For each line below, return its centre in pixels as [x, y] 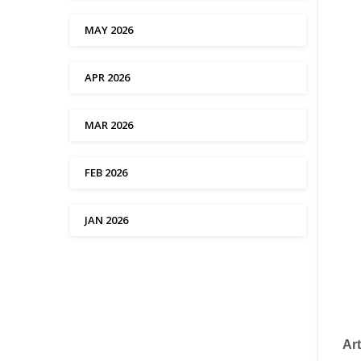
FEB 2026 [106, 172]
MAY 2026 [109, 30]
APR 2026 [107, 77]
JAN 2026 [106, 220]
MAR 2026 [109, 125]
